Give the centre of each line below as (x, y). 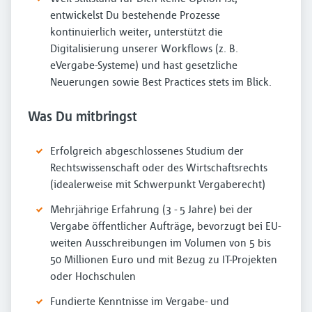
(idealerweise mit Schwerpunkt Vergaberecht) (158, 184)
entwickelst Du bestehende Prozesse (135, 15)
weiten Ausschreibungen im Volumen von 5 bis (161, 242)
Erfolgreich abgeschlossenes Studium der (147, 150)
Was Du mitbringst (83, 116)
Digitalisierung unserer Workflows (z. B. (144, 48)
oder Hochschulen (93, 276)
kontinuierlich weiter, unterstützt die (136, 31)
